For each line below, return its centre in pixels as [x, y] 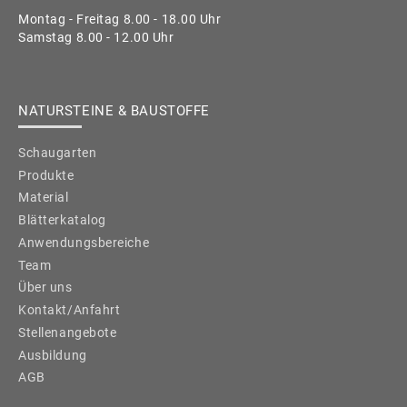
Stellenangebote [68, 332]
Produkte [46, 175]
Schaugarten [58, 152]
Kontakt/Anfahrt [69, 310]
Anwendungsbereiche [84, 242]
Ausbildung [53, 355]
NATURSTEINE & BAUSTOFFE [114, 111]
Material [44, 198]
